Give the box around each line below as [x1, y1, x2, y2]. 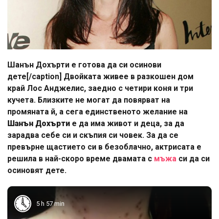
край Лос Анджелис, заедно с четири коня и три [7, 84, 193, 93]
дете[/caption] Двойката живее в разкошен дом [7, 72, 194, 81]
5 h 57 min [36, 199, 65, 207]
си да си [178, 154, 210, 163]
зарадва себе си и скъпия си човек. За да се [7, 131, 178, 140]
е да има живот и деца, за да [72, 119, 184, 128]
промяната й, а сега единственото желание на [7, 107, 188, 116]
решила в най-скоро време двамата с [7, 154, 154, 163]
